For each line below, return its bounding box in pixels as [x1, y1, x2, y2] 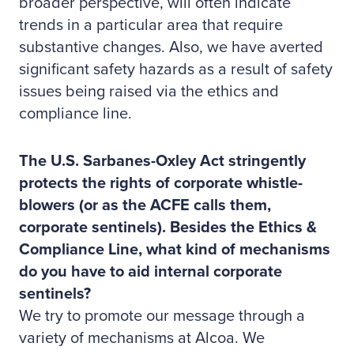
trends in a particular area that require [19, 16, 283, 35]
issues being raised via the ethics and [19, 82, 279, 101]
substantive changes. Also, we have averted [19, 38, 323, 57]
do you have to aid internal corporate [19, 262, 282, 281]
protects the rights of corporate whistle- [19, 174, 303, 193]
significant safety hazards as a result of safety [19, 60, 333, 79]
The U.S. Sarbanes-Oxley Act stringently [19, 152, 306, 171]
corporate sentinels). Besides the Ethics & [19, 218, 317, 237]
